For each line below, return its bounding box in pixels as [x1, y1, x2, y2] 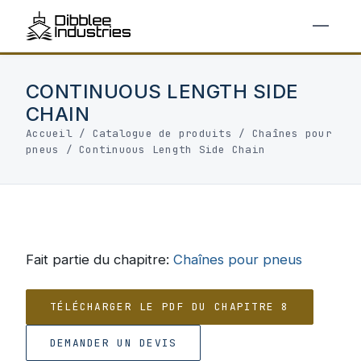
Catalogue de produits [92, 127, 232, 140]
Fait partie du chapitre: [26, 251, 173, 268]
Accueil [26, 127, 73, 140]
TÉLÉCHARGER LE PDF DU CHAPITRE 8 [49, 300, 289, 314]
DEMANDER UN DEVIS [49, 335, 177, 350]
